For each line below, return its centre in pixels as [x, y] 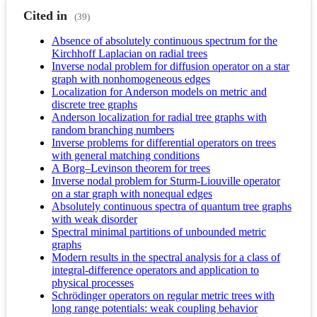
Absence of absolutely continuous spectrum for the [165, 41]
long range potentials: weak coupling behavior [155, 309]
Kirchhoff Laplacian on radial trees [129, 54]
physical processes [93, 283]
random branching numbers [113, 130]
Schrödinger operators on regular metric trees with [163, 296]
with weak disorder [94, 219]
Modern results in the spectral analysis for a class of [166, 258]
